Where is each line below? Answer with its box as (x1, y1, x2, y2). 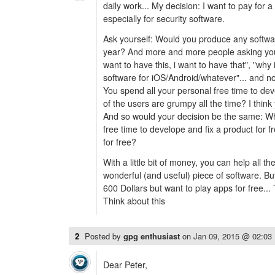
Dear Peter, (103, 258, 147, 271)
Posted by (85, 230, 123, 242)
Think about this (103, 195, 165, 207)
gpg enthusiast (123, 230, 182, 242)
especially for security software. (103, 12, 225, 25)
